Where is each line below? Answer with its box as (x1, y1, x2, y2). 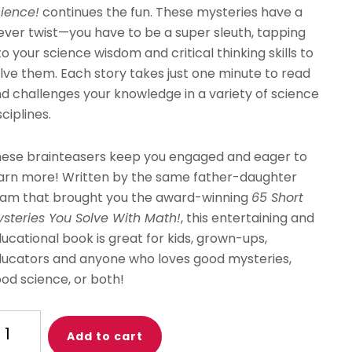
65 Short (251, 189, 303, 207)
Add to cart (66, 328, 143, 344)
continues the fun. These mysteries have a (38, 3, 302, 21)
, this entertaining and (180, 209, 314, 227)
